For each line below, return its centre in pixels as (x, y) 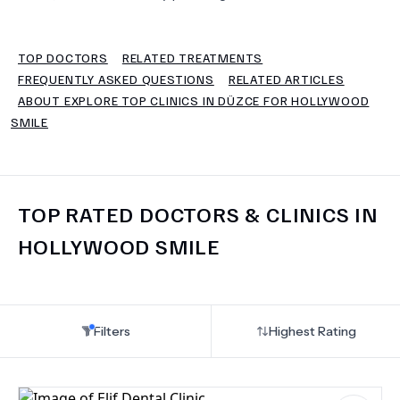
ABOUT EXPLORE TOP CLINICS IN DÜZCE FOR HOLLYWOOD (194, 100)
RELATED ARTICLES (286, 79)
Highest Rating (312, 331)
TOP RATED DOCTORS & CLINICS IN (198, 213)
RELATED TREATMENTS (192, 58)
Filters (112, 331)
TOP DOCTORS (63, 58)
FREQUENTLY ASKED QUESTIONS (116, 79)
